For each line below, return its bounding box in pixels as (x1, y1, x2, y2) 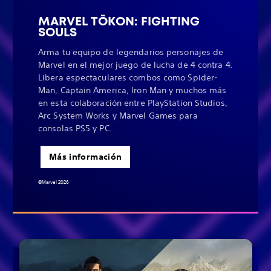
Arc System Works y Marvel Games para (38, 109, 198, 121)
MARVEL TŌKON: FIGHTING (38, 13, 200, 29)
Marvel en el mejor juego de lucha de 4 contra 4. (38, 59, 233, 70)
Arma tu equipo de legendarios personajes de (38, 46, 224, 57)
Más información (49, 151, 122, 162)
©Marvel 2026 (38, 178, 69, 186)
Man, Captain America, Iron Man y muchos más (38, 84, 227, 96)
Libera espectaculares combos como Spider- (38, 71, 218, 83)
